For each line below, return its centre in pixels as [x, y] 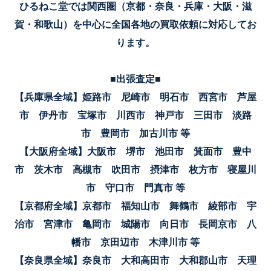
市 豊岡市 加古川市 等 [135, 133]
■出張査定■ [135, 79]
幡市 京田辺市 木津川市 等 [135, 242]
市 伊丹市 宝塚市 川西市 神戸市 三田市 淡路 [135, 115]
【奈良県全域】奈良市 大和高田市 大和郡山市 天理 [135, 260]
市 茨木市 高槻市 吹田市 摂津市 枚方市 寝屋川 [135, 169]
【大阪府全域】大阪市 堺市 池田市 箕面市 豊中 [135, 151]
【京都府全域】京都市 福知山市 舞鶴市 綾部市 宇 [135, 206]
